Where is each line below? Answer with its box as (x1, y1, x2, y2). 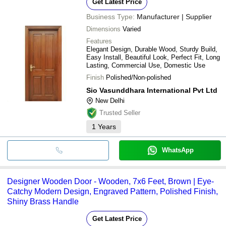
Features (86, 37, 112, 45)
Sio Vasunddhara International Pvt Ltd (86, 86, 217, 94)
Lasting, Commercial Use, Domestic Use (86, 61, 205, 69)
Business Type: (86, 12, 135, 21)
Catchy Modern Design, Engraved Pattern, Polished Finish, (7, 187, 218, 196)
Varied (123, 25, 141, 33)
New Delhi (95, 96, 125, 104)
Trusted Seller (99, 108, 140, 117)
